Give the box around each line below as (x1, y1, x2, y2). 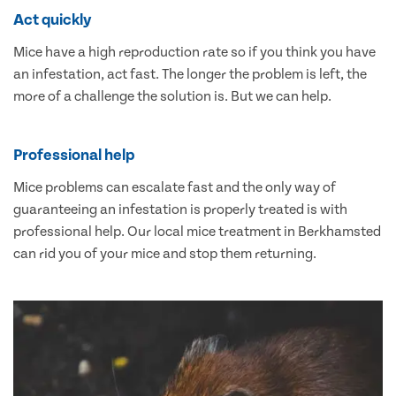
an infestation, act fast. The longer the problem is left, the (13, 66, 367, 83)
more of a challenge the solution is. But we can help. (13, 88, 331, 105)
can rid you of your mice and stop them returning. (13, 246, 316, 263)
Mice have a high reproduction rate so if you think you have (13, 44, 376, 61)
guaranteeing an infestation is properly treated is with (13, 202, 347, 218)
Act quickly (13, 11, 92, 30)
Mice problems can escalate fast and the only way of (13, 179, 336, 196)
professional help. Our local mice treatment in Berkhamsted (13, 224, 381, 240)
